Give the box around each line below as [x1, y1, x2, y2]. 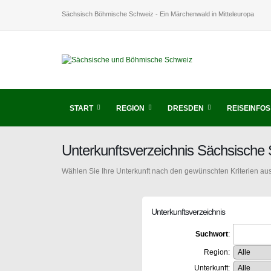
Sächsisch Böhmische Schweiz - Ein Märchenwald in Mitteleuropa [62, 10, 254, 18]
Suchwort [195, 230, 228, 238]
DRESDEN [168, 104, 204, 113]
